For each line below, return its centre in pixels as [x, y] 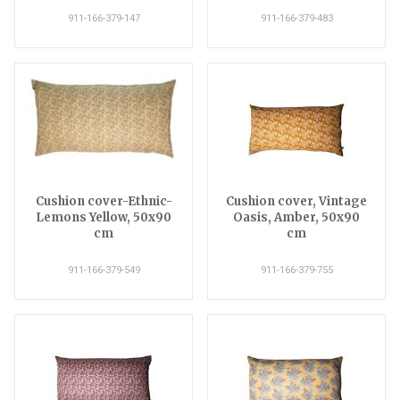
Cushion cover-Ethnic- [104, 201]
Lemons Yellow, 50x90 [104, 217]
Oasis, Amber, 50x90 [296, 217]
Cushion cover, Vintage [296, 201]
